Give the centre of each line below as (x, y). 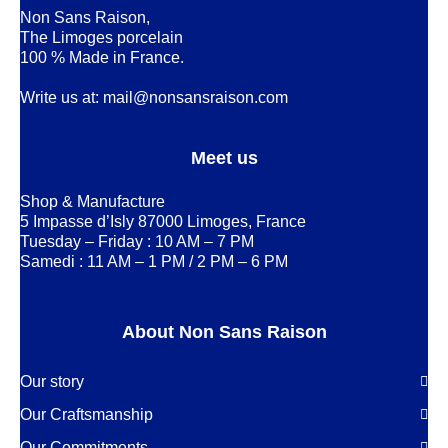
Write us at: (61, 97)
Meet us (224, 157)
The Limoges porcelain (101, 37)
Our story (52, 381)
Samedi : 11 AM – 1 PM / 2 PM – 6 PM (154, 261)
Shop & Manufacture (92, 201)
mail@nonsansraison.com (195, 97)
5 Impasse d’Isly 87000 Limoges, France (163, 221)
